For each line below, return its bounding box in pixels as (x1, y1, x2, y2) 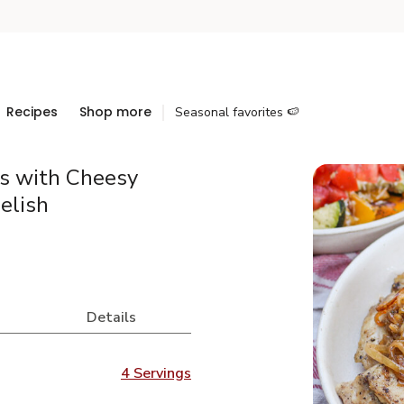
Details (87, 308, 137, 327)
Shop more (79, 103, 151, 121)
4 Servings (120, 363, 191, 383)
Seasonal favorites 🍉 (175, 104, 299, 121)
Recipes (6, 103, 58, 121)
